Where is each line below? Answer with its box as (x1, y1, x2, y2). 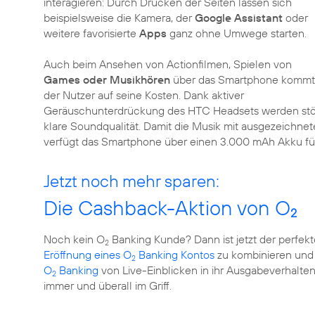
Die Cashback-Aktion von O (44, 195, 290, 221)
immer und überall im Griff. (44, 278, 172, 292)
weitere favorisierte (44, 26, 139, 40)
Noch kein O (44, 232, 105, 246)
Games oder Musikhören (44, 72, 170, 86)
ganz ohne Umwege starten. (167, 26, 307, 40)
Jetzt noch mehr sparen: (44, 170, 219, 191)
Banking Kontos (136, 247, 214, 262)
